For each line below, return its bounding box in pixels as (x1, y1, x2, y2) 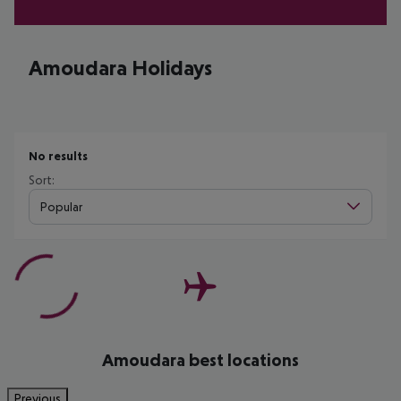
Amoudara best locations (102, 350, 299, 370)
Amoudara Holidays (29, 55, 212, 80)
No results (29, 149, 88, 163)
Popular (40, 199, 82, 214)
